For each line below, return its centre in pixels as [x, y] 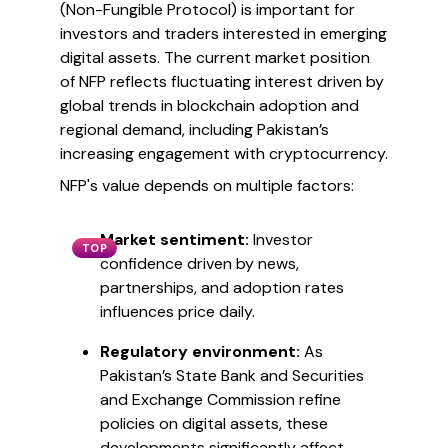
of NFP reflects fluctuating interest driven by [222, 81]
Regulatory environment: [200, 351]
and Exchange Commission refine [220, 399]
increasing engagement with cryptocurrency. [224, 153]
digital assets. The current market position [215, 57]
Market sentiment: [174, 239]
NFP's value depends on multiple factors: [207, 185]
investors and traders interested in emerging [223, 33]
